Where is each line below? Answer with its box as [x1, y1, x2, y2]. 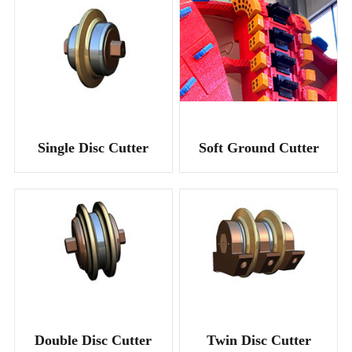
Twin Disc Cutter [206, 332, 311, 348]
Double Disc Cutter [35, 332, 152, 348]
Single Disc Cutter [38, 139, 149, 156]
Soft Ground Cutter [198, 139, 319, 156]
